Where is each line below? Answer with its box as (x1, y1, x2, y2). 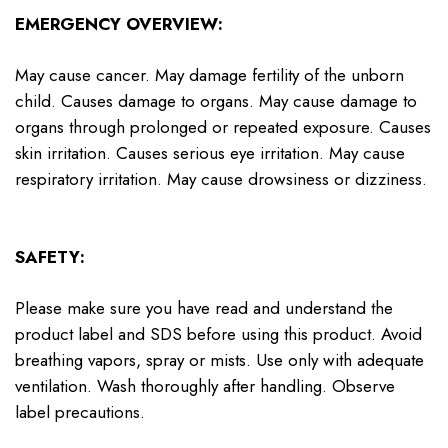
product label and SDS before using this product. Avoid (15, 322, 422, 347)
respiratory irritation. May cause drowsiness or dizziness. (15, 167, 427, 192)
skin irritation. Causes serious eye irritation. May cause (15, 141, 405, 166)
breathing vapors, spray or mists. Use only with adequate (15, 348, 424, 373)
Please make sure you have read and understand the (15, 296, 393, 321)
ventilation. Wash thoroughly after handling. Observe (15, 374, 395, 399)
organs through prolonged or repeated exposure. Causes (15, 115, 431, 140)
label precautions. (15, 400, 145, 425)
